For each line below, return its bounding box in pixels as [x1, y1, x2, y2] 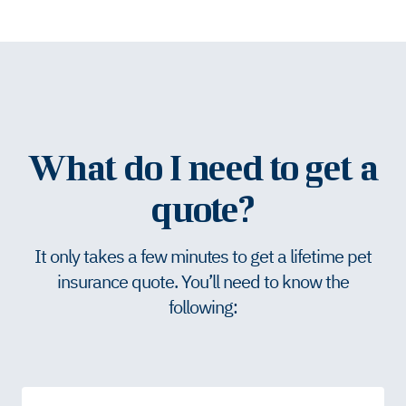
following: [169, 295, 237, 319]
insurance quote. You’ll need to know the [57, 269, 349, 294]
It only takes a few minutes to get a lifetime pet [34, 244, 372, 268]
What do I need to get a [27, 146, 379, 188]
